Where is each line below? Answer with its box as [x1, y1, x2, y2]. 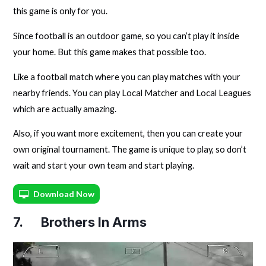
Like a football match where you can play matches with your [13, 71, 241, 82]
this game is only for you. [13, 6, 108, 17]
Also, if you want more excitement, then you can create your [13, 128, 243, 139]
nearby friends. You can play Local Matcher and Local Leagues [13, 87, 252, 98]
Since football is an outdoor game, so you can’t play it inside [13, 30, 240, 41]
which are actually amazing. [13, 103, 117, 114]
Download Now [33, 188, 95, 199]
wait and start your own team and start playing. [13, 160, 195, 171]
